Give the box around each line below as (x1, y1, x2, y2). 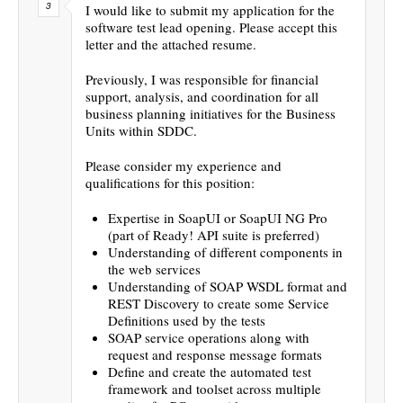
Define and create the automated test (108, 362, 311, 381)
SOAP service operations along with (108, 327, 309, 346)
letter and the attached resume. (85, 34, 256, 53)
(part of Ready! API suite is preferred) (108, 225, 319, 244)
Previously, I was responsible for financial (85, 69, 318, 88)
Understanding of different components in (108, 242, 343, 261)
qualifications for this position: (85, 173, 255, 192)
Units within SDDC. (85, 121, 197, 139)
